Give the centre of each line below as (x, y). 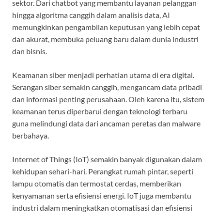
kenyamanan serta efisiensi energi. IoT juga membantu (102, 196)
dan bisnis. (30, 51)
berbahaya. (31, 136)
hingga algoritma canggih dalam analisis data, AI (91, 15)
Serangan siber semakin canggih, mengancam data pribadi (107, 87)
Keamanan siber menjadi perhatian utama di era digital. (103, 75)
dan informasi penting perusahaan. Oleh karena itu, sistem (108, 99)
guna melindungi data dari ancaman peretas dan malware (106, 124)
